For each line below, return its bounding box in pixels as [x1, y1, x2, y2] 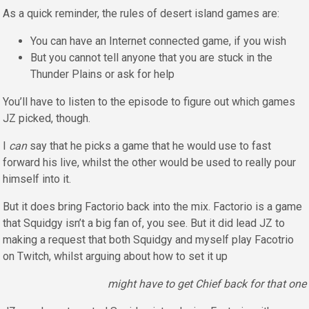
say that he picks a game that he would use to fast [27, 139, 271, 153]
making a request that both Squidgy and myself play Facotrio [3, 233, 294, 247]
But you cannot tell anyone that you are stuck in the [30, 51, 272, 65]
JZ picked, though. [3, 112, 90, 126]
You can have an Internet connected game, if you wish [30, 34, 286, 48]
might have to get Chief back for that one [108, 277, 306, 291]
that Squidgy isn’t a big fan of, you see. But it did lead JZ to [3, 217, 285, 230]
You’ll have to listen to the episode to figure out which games [3, 95, 295, 109]
